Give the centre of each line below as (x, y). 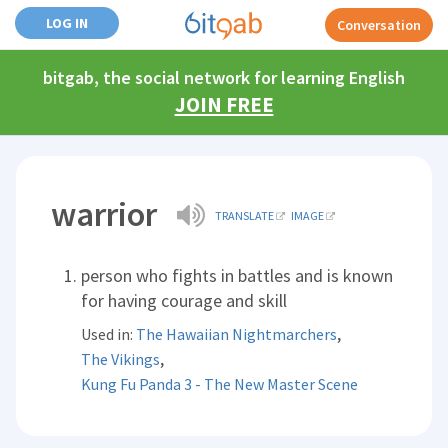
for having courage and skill (184, 300)
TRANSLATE (245, 215)
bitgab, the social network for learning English (224, 77)
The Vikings (121, 359)
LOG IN (67, 23)
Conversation (379, 25)
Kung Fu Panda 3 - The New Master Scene (220, 384)
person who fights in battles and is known (237, 275)
